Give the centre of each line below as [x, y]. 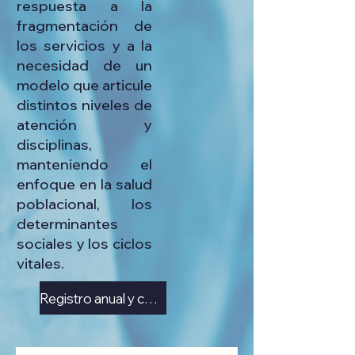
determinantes [67, 224]
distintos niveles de [84, 105]
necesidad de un [84, 65]
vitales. [40, 263]
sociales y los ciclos [84, 244]
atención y [84, 125]
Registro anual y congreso [151, 298]
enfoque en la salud [84, 184]
